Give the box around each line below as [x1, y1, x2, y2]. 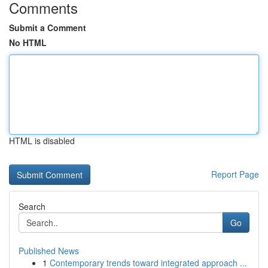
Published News [19, 245, 79, 257]
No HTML [9, 36, 47, 48]
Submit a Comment [9, 22, 86, 33]
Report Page [211, 168, 259, 180]
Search [19, 200, 45, 212]
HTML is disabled [9, 135, 75, 147]
